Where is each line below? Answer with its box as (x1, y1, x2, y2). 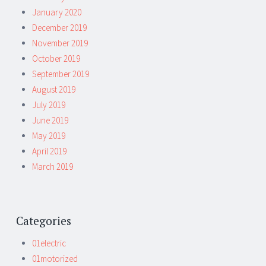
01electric (32, 237, 66, 249)
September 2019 (32, 68, 89, 80)
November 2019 (32, 37, 88, 49)
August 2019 (32, 83, 75, 95)
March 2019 (32, 160, 73, 172)
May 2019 (32, 129, 65, 141)
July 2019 (32, 99, 65, 110)
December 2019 (32, 21, 87, 33)
